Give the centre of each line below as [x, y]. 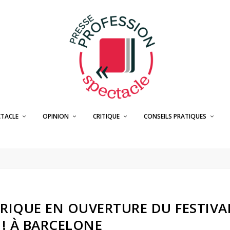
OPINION [55, 116]
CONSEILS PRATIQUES [175, 116]
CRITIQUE [106, 116]
